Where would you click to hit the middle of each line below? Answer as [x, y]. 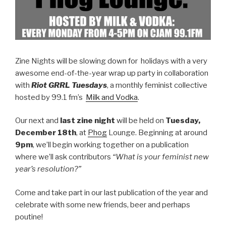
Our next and [38, 121]
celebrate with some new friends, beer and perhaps [103, 205]
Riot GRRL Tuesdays [69, 85]
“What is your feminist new [161, 157]
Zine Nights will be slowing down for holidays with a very [111, 61]
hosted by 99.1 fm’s [50, 97]
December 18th [46, 133]
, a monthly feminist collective [157, 85]
